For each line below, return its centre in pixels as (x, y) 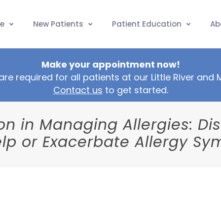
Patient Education (147, 24)
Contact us (78, 90)
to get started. (135, 90)
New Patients (58, 24)
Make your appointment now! (110, 65)
